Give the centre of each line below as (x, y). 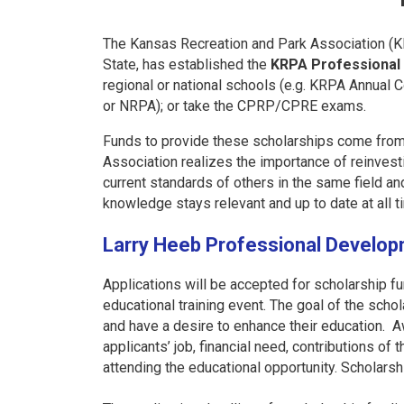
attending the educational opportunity (219, 367)
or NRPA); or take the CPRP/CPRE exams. (234, 106)
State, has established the (187, 64)
